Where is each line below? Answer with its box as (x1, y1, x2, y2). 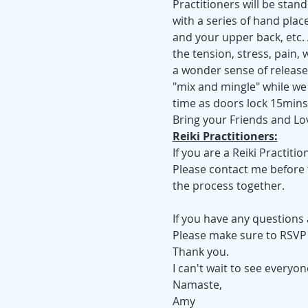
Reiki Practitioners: (172, 129, 278, 144)
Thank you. (172, 244, 229, 259)
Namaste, (172, 277, 222, 292)
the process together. (172, 178, 285, 193)
